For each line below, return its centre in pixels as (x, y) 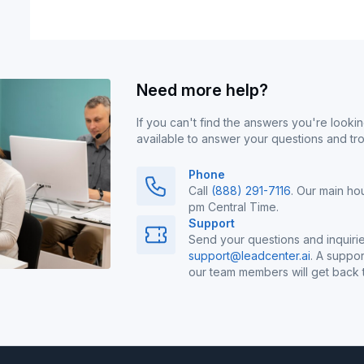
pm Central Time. (233, 207)
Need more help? (202, 90)
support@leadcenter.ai (249, 256)
